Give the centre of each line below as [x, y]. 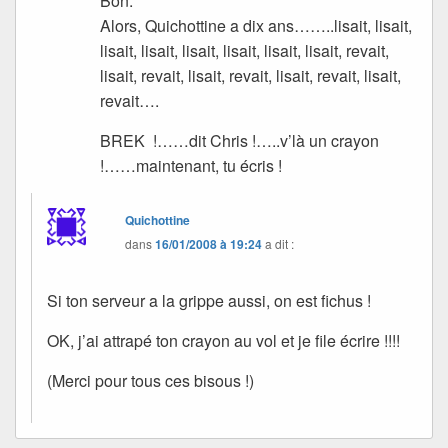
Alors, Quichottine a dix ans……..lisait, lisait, [256, 25]
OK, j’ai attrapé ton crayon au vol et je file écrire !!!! [223, 340]
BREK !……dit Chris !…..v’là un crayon [240, 140]
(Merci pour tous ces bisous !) [150, 380]
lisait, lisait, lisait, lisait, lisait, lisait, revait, [245, 50]
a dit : [280, 243]
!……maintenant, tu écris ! [191, 165]
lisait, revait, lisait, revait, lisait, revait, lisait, [251, 75]
